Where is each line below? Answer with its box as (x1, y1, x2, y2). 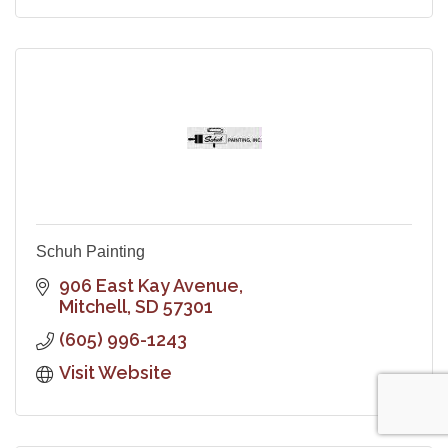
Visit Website (58, 361, 172, 383)
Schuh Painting (36, 242, 145, 260)
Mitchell (58, 295, 127, 317)
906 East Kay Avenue (58, 274, 239, 296)
